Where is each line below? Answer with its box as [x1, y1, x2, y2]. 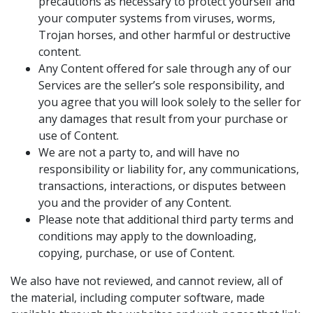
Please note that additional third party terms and [38, 212, 293, 227]
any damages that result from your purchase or [38, 111, 288, 126]
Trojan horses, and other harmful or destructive [38, 27, 291, 43]
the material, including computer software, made [10, 290, 265, 305]
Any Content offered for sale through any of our [38, 61, 291, 76]
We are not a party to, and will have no [38, 145, 240, 160]
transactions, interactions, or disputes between [38, 178, 286, 194]
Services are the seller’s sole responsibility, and [38, 78, 284, 93]
